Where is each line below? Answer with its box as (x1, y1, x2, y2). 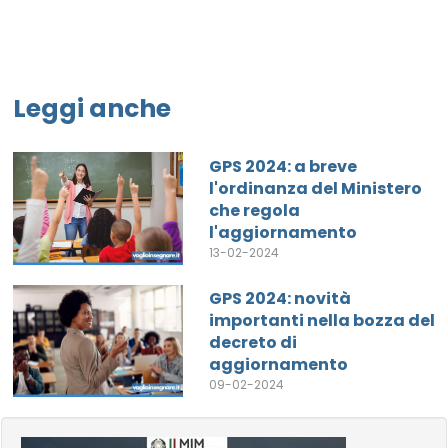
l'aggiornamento (209, 220, 357, 244)
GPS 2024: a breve (209, 154, 357, 178)
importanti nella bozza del (209, 309, 435, 333)
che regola (209, 198, 300, 222)
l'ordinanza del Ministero (209, 176, 422, 200)
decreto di (209, 331, 297, 355)
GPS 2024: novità (209, 287, 351, 311)
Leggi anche (13, 91, 171, 127)
